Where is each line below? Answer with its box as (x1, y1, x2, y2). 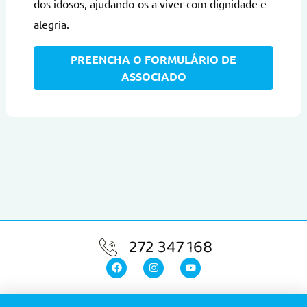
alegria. (33, 16, 69, 31)
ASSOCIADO (121, 69, 186, 84)
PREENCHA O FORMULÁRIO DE (71, 52, 236, 67)
